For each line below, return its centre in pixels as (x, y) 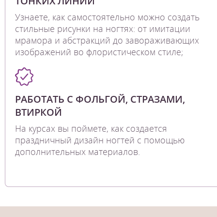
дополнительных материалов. (77, 151)
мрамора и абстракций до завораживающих (107, 40)
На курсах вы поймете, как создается (91, 128)
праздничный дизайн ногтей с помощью (100, 140)
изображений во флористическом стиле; (99, 52)
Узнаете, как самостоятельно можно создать (107, 17)
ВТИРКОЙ (39, 112)
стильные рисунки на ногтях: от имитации (103, 28)
